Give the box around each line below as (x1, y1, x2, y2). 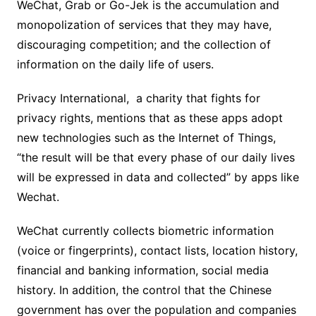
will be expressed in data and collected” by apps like (16, 170, 299, 185)
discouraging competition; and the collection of (16, 37, 271, 52)
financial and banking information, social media (16, 263, 269, 278)
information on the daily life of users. (16, 57, 214, 72)
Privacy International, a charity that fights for (16, 91, 260, 106)
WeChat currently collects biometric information (16, 224, 274, 238)
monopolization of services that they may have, (16, 18, 272, 32)
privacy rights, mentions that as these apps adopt (16, 111, 283, 126)
